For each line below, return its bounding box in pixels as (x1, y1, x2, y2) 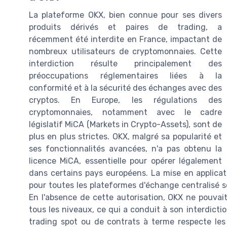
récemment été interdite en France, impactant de (29, 34, 222, 45)
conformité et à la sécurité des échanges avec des (29, 83, 222, 93)
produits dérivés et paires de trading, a (29, 22, 222, 32)
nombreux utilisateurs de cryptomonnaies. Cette (29, 47, 222, 57)
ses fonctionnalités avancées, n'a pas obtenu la (29, 144, 222, 154)
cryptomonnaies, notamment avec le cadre (29, 107, 222, 118)
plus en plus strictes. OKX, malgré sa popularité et (29, 132, 222, 142)
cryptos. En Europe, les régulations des (29, 95, 222, 105)
